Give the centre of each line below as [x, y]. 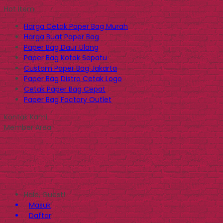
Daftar [40, 216]
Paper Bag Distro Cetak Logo [73, 79]
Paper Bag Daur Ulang [61, 47]
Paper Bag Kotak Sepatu [65, 58]
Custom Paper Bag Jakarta [70, 68]
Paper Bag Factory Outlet [68, 100]
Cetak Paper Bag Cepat [65, 89]
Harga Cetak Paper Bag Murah [76, 26]
